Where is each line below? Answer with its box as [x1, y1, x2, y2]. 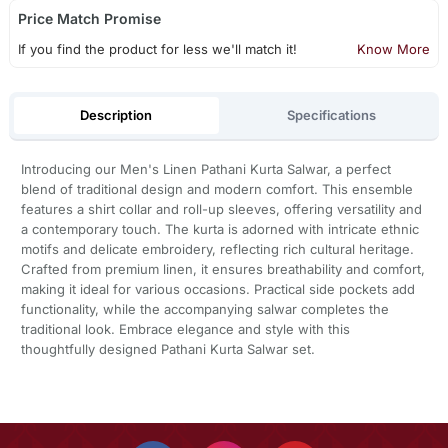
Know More [357, 41, 431, 58]
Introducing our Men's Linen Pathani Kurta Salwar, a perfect [20, 161, 391, 178]
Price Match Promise [17, 10, 161, 28]
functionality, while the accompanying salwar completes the [20, 301, 389, 318]
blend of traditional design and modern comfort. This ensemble [20, 181, 413, 198]
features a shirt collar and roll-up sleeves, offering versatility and [20, 201, 422, 218]
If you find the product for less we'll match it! [17, 41, 297, 58]
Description [80, 106, 153, 123]
